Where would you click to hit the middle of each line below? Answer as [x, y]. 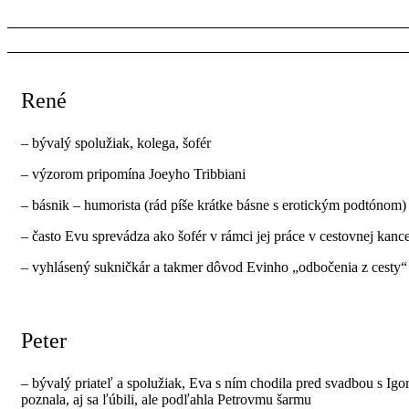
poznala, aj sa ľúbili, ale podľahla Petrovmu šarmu [166, 399]
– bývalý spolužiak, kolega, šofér [116, 142]
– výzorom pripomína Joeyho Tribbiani [133, 173]
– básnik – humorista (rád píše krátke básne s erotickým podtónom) [214, 204]
